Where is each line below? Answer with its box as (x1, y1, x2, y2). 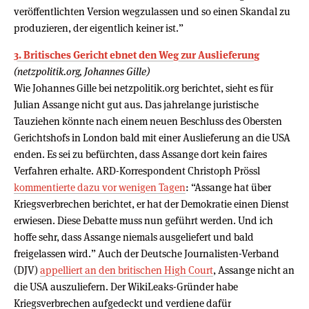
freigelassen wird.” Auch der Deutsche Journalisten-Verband (14, 246, 279, 260)
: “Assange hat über (186, 180, 271, 194)
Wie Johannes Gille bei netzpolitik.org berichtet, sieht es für (14, 81, 273, 94)
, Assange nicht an (213, 263, 295, 277)
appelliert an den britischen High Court (40, 263, 213, 277)
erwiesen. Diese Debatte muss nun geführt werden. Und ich (14, 213, 273, 227)
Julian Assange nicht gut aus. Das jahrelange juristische (14, 97, 259, 111)
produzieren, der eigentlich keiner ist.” (14, 21, 183, 34)
